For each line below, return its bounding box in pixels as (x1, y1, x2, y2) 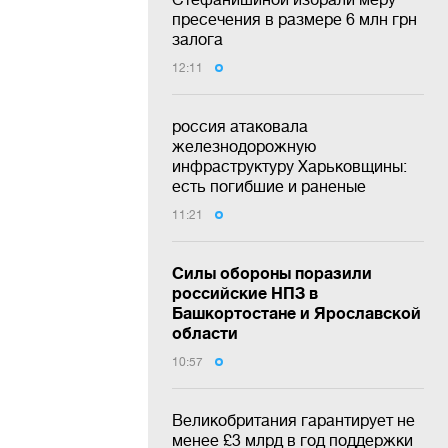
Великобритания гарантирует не (172, 410, 415, 429)
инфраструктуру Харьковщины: (172, 156, 407, 175)
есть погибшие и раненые (172, 176, 366, 195)
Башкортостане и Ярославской (172, 302, 421, 322)
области (172, 322, 238, 342)
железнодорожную (172, 136, 316, 155)
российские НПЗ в (172, 282, 318, 302)
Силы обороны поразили (172, 262, 372, 282)
